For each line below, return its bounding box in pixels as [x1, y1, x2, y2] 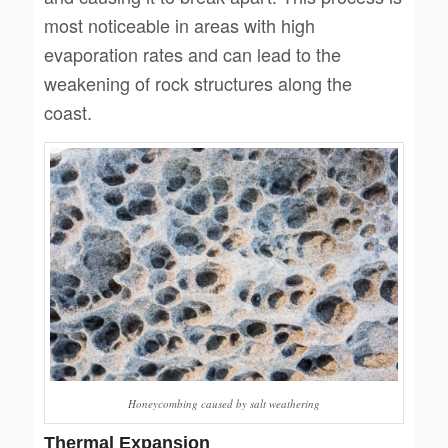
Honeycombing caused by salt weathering [127, 395, 320, 411]
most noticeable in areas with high [43, 11, 315, 38]
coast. [43, 98, 92, 125]
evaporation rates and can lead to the [43, 40, 341, 67]
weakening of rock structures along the [43, 69, 352, 96]
